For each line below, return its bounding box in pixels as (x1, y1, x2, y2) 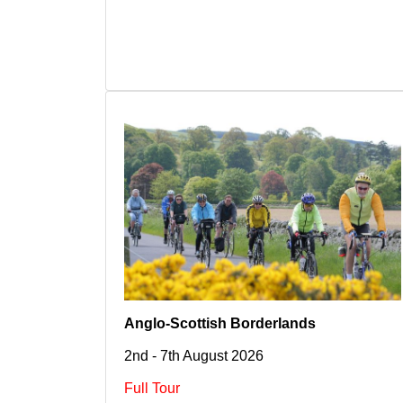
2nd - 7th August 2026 (124, 348, 264, 364)
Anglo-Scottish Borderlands (124, 316, 316, 332)
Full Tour (124, 381, 180, 397)
